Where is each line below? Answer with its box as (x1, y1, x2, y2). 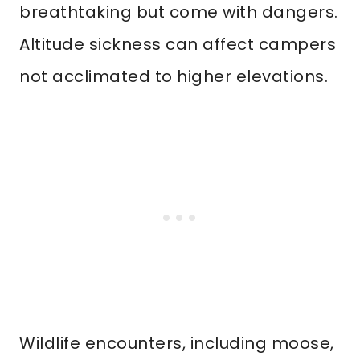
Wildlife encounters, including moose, (19, 332, 334, 354)
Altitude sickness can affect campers (19, 33, 336, 55)
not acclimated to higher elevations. (19, 65, 328, 88)
